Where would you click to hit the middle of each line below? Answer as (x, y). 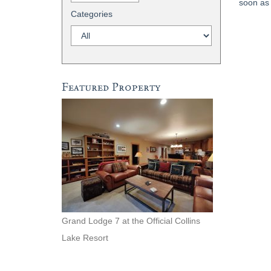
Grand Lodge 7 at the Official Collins (131, 221)
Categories (92, 14)
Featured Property (111, 87)
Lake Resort (85, 238)
